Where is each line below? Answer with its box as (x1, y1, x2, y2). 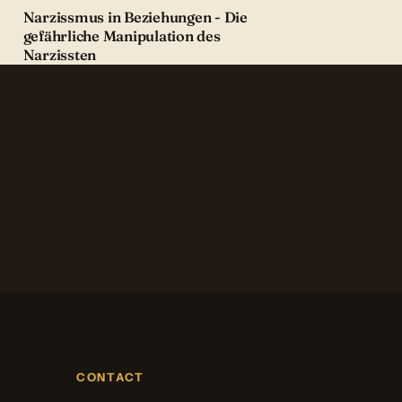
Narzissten (22, 46, 97, 65)
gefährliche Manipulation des (22, 27, 221, 46)
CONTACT (75, 371, 144, 385)
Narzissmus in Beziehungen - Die (22, 8, 248, 27)
